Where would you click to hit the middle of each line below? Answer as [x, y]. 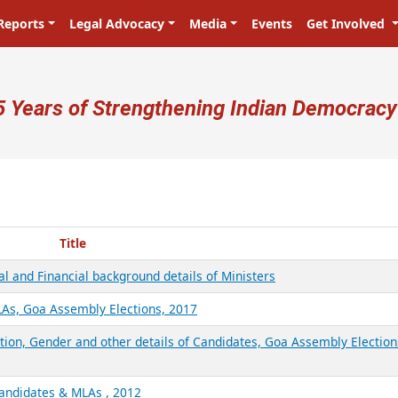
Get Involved [347, 24]
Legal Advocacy [117, 24]
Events [271, 24]
